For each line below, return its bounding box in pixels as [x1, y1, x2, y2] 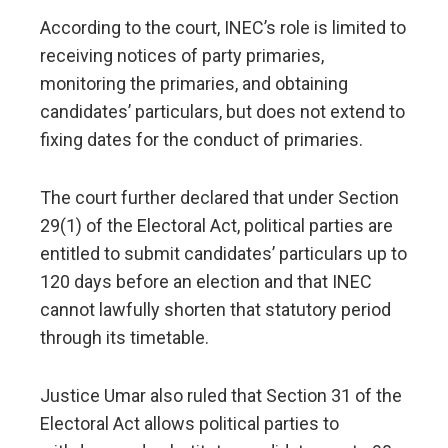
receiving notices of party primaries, [40, 45, 324, 67]
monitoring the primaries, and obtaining [40, 73, 348, 95]
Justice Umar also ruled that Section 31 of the [40, 385, 402, 407]
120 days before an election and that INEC [40, 271, 372, 293]
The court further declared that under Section [40, 187, 399, 209]
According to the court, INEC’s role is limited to [40, 17, 406, 39]
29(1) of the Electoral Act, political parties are [40, 215, 393, 237]
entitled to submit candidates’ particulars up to [40, 243, 407, 265]
